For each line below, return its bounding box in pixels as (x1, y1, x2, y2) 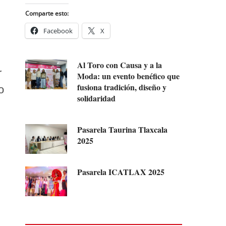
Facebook (43, 26, 73, 35)
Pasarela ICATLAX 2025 (77, 165, 165, 178)
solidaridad (77, 92, 116, 104)
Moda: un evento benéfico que (77, 70, 180, 82)
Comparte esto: (25, 9, 69, 18)
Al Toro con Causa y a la (77, 59, 162, 71)
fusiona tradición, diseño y (77, 81, 167, 93)
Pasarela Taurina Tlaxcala (77, 123, 168, 135)
